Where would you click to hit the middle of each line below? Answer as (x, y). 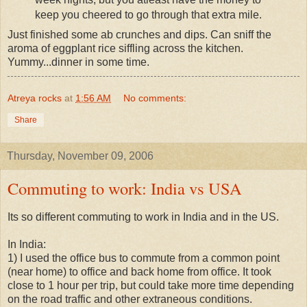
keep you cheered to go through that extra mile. (148, 15)
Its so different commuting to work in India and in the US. (143, 217)
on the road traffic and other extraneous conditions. (130, 299)
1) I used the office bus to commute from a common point (144, 258)
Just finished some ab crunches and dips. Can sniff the (139, 35)
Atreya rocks (35, 98)
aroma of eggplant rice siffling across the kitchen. (125, 49)
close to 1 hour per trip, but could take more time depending (151, 286)
